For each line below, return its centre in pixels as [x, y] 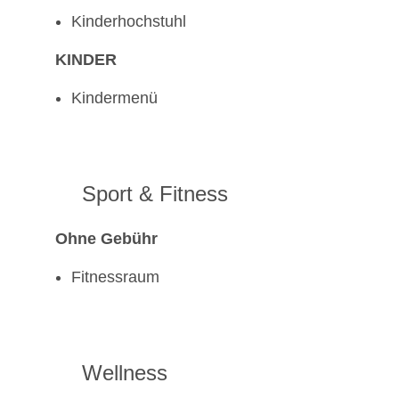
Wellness [125, 373]
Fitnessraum [115, 277]
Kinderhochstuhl [129, 22]
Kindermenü [114, 98]
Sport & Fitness [155, 194]
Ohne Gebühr [106, 239]
